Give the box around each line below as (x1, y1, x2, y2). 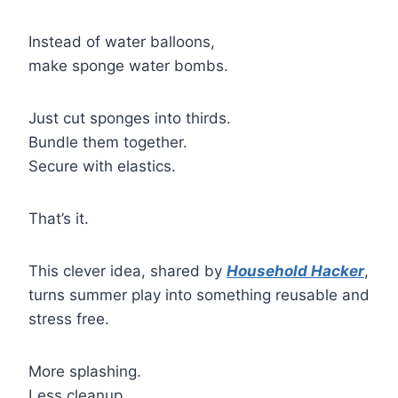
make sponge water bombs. (28, 56, 228, 75)
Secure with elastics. (28, 156, 176, 175)
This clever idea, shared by (28, 261, 227, 280)
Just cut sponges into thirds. (28, 108, 231, 127)
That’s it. (28, 209, 89, 227)
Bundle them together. (28, 132, 187, 151)
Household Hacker (227, 261, 364, 280)
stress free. (28, 309, 109, 328)
